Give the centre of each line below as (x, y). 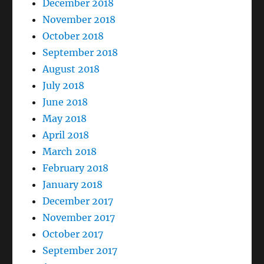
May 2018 (65, 118)
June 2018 (65, 102)
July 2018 (64, 85)
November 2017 (79, 217)
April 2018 (66, 135)
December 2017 (78, 201)
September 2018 (80, 52)
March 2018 (70, 151)
